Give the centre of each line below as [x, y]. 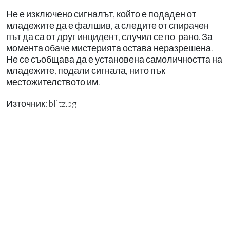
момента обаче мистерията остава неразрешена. [109, 48]
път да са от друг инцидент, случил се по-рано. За [109, 36]
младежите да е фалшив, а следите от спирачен [108, 25]
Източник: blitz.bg [41, 103]
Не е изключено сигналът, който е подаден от [101, 14]
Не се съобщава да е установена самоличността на [114, 59]
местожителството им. [53, 82]
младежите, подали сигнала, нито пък [86, 70]
